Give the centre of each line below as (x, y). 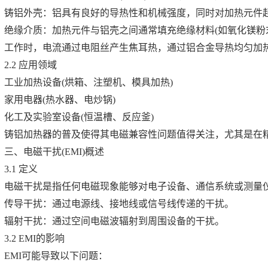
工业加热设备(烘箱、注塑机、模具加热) (89, 82)
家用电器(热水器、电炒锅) (60, 100)
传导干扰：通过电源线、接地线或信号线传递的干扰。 (119, 204)
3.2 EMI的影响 (34, 238)
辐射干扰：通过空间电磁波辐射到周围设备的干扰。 (114, 221)
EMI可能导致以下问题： (56, 256)
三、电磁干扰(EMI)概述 (54, 152)
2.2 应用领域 (31, 65)
